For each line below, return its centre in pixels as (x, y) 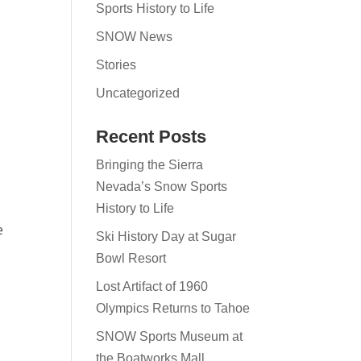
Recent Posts (151, 137)
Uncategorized (138, 93)
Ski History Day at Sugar (166, 237)
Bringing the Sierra (150, 165)
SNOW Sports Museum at (170, 336)
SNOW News (135, 37)
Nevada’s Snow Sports (162, 187)
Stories (116, 65)
